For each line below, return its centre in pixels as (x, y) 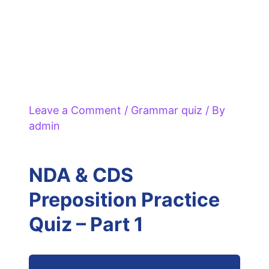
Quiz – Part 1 (86, 225)
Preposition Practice (124, 200)
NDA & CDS (81, 175)
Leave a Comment (75, 110)
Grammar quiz (166, 110)
